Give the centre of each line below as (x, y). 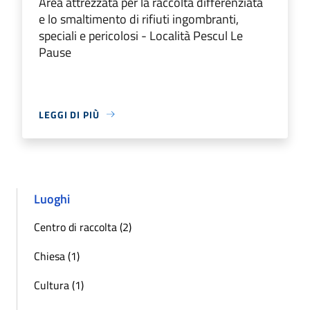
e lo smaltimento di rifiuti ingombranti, (139, 19)
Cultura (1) (59, 285)
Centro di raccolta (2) (83, 227)
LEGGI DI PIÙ (69, 114)
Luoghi (52, 199)
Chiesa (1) (57, 256)
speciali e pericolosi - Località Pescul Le (141, 35)
